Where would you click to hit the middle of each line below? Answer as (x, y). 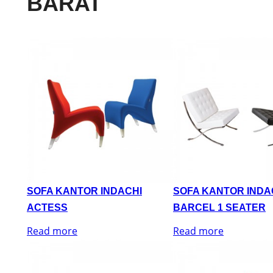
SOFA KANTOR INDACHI (84, 191)
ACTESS (47, 208)
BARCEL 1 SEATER (219, 208)
